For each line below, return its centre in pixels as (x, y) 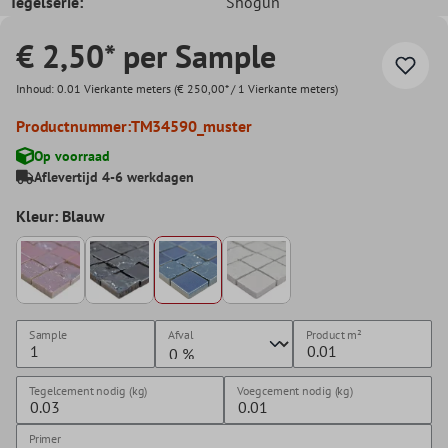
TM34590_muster (191, 125)
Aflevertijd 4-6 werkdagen (114, 176)
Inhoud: (36, 88)
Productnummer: (73, 125)
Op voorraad (72, 155)
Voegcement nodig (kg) (295, 391)
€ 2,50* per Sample (146, 55)
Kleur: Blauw (60, 215)
